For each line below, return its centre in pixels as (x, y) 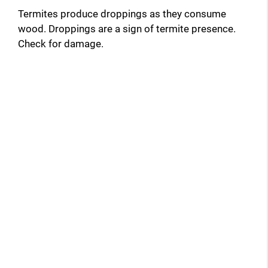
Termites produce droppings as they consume (122, 14)
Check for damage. (61, 44)
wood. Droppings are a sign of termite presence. (127, 29)
